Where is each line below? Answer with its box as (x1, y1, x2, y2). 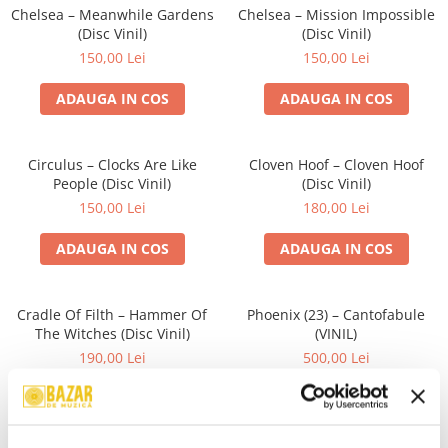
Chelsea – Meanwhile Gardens (10, 5, 68, 24)
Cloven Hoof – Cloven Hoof (248, 155, 424, 174)
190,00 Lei (78, 348, 146, 367)
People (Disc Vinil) (53, 174, 171, 193)
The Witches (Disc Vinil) (34, 324, 190, 343)
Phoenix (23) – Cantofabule (247, 305, 425, 324)
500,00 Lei (302, 348, 370, 367)
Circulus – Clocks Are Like (27, 155, 197, 174)
